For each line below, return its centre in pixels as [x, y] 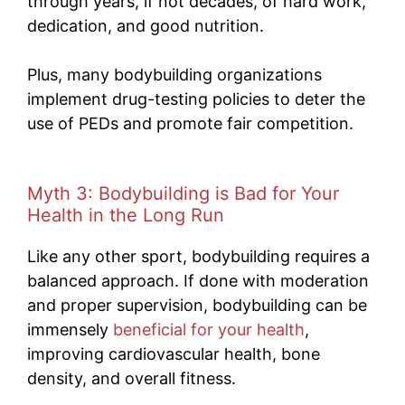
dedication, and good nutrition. [146, 26]
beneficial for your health [209, 330]
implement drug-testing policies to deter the [196, 99]
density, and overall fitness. [132, 379]
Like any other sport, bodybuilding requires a [198, 257]
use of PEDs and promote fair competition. [190, 124]
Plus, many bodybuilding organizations [174, 75]
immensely [70, 330]
